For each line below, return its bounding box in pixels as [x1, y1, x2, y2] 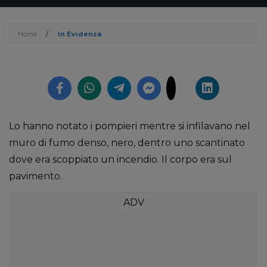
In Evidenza [58, 30, 101, 38]
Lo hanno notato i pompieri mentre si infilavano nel [9, 120, 250, 132]
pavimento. [9, 170, 62, 182]
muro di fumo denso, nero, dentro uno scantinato [9, 137, 245, 148]
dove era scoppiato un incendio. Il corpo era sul [9, 154, 232, 165]
